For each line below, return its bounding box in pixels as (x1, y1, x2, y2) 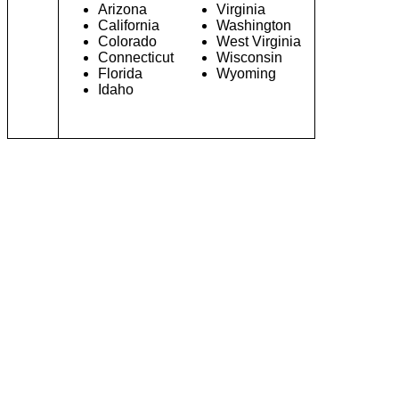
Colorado (98, 34, 157, 49)
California (98, 18, 159, 33)
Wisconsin (216, 50, 282, 65)
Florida (98, 66, 142, 81)
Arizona (98, 2, 147, 17)
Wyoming (216, 66, 276, 81)
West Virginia (216, 34, 301, 49)
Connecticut (98, 50, 174, 65)
